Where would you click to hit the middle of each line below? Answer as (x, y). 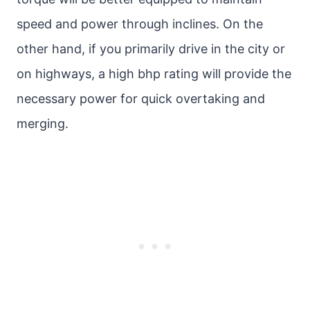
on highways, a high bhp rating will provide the (154, 74)
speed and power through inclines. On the (140, 24)
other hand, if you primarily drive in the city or (151, 49)
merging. (43, 124)
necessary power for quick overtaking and (141, 99)
